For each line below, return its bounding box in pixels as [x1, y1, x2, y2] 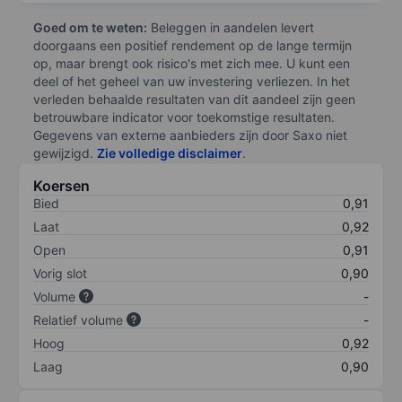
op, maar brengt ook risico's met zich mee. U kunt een [33, 55, 350, 71]
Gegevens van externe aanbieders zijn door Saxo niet [33, 127, 347, 143]
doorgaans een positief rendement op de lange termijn [33, 37, 352, 53]
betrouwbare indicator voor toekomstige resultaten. [33, 109, 335, 125]
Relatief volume [33, 311, 123, 328]
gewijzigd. [33, 144, 97, 161]
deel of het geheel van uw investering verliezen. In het [33, 73, 350, 89]
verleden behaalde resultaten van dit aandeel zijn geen [33, 91, 355, 107]
